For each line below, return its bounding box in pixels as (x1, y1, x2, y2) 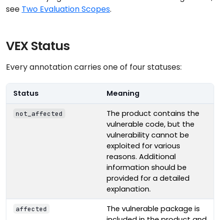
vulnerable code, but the (106, 119, 194, 129)
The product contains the (106, 108, 199, 118)
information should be (106, 162, 187, 172)
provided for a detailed (106, 173, 190, 183)
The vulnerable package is (106, 203, 200, 214)
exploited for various (106, 140, 180, 151)
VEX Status (6, 37, 70, 55)
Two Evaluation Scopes (22, 3, 110, 15)
